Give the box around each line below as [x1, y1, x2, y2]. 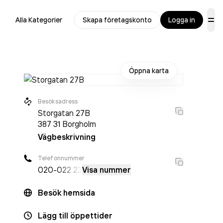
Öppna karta [129, 66, 169, 75]
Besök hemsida [38, 188, 95, 198]
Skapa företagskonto [83, 15, 152, 24]
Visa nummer [82, 165, 131, 175]
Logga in [168, 15, 195, 24]
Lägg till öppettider [38, 211, 112, 221]
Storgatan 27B [38, 108, 90, 118]
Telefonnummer [38, 154, 85, 162]
